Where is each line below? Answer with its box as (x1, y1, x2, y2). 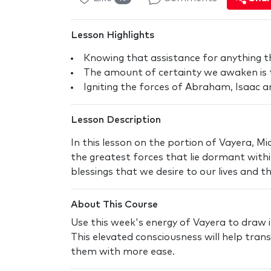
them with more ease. (71, 246, 175, 256)
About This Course (71, 199, 158, 209)
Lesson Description (71, 114, 161, 125)
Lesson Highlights (71, 30, 154, 40)
